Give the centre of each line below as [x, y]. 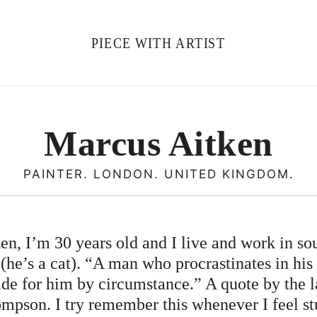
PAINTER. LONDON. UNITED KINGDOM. [158, 174]
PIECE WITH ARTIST [158, 42]
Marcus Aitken [158, 144]
